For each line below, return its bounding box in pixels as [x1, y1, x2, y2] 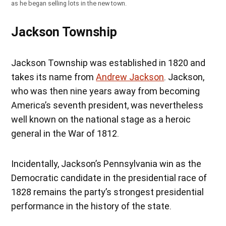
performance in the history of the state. [11, 201, 172, 212]
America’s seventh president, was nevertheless [11, 100, 204, 111]
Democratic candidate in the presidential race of [11, 173, 207, 184]
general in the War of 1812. [11, 128, 120, 139]
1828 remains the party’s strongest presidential [11, 187, 204, 198]
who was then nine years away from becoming [11, 86, 200, 97]
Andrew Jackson [96, 72, 164, 83]
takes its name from [11, 72, 96, 83]
